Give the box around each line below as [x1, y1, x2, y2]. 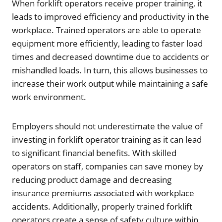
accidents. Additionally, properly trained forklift [12, 200, 192, 212]
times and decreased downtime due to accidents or [12, 51, 209, 62]
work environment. [12, 91, 86, 103]
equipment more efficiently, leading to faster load [12, 37, 203, 49]
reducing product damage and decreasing [12, 173, 171, 185]
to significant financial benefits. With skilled [12, 147, 176, 159]
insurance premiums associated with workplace [12, 187, 194, 199]
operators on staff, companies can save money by [12, 160, 203, 172]
